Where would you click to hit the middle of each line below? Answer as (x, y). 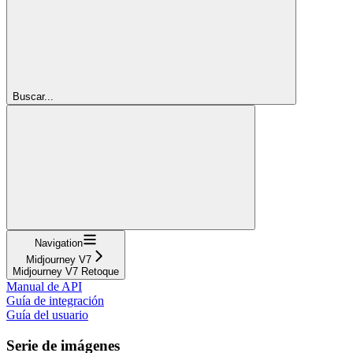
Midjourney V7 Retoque (66, 271)
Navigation (59, 243)
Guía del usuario (47, 314)
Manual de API (44, 286)
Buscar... (33, 96)
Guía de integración (55, 300)
